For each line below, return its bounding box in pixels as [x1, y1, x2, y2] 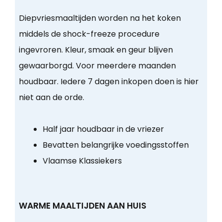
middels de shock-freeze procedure [18, 28, 160, 40]
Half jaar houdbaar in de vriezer [42, 123, 164, 135]
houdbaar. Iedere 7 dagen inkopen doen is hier [18, 76, 199, 88]
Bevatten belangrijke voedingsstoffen [42, 139, 189, 151]
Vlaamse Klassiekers [42, 155, 122, 167]
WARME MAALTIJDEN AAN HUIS [18, 200, 146, 212]
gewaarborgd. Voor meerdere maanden [18, 60, 176, 72]
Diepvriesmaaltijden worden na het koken [18, 12, 181, 24]
